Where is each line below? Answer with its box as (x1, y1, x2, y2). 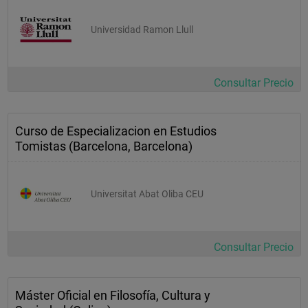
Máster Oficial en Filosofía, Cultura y (15, 287, 210, 302)
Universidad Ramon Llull (91, 23, 193, 35)
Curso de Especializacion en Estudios (15, 123, 217, 138)
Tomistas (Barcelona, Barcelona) (15, 138, 192, 153)
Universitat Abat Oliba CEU (91, 188, 203, 199)
